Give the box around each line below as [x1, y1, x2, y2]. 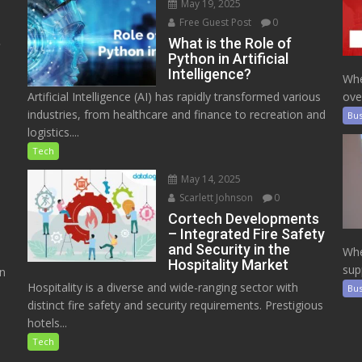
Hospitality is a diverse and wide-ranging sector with [27, 280, 298, 296]
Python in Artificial [168, 50, 289, 68]
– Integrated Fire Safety [168, 225, 326, 243]
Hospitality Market [168, 256, 289, 274]
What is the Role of [168, 35, 293, 53]
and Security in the [168, 241, 291, 259]
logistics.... [27, 124, 79, 141]
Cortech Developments [168, 210, 320, 228]
